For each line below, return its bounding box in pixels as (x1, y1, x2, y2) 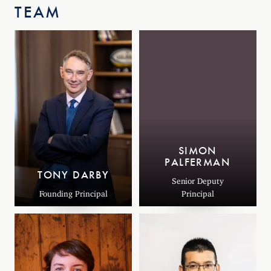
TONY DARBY (38, 169, 109, 182)
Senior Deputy (171, 176, 224, 183)
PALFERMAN (165, 156, 231, 169)
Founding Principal (39, 189, 108, 195)
